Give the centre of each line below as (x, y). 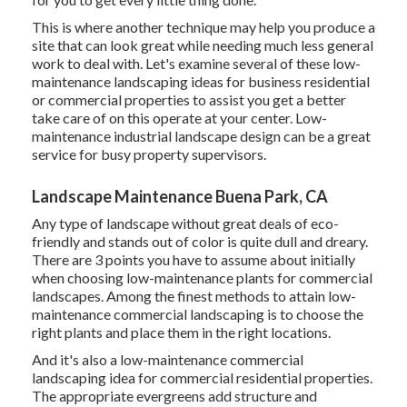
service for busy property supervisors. (149, 154)
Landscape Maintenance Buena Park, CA (179, 197)
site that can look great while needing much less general (202, 45)
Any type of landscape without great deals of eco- (185, 223)
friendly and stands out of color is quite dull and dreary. (199, 242)
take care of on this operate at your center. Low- (179, 118)
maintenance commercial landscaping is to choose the (197, 314)
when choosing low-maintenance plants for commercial (202, 278)
